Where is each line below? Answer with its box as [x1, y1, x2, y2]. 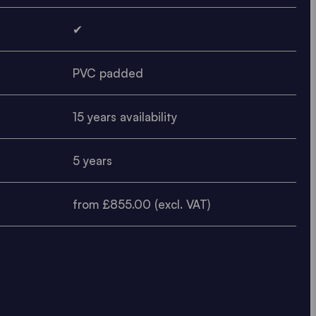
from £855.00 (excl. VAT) [72, 196, 210, 212]
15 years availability [72, 109, 177, 124]
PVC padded [72, 65, 143, 80]
